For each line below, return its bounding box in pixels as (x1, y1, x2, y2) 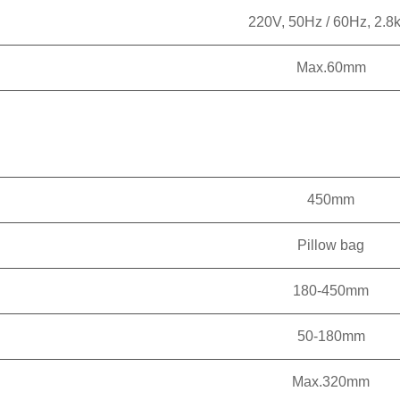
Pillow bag (297, 237, 364, 253)
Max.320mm (292, 374, 370, 389)
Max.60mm (296, 60, 366, 75)
